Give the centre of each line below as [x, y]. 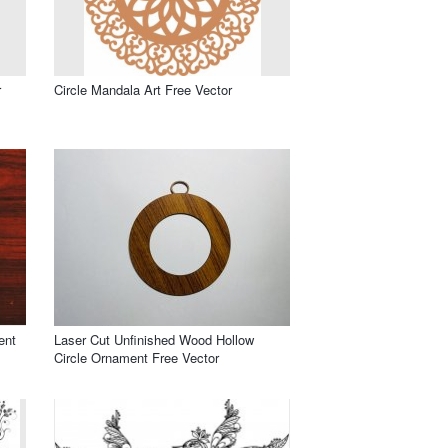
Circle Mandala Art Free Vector [143, 89]
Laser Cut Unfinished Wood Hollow [154, 339]
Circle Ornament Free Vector [136, 357]
